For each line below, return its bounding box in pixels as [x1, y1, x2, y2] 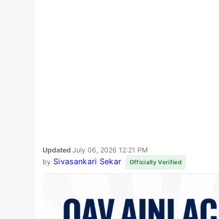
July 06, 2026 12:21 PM [72, 145, 148, 154]
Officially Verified [129, 158, 182, 166]
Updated [43, 145, 72, 154]
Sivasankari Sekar [53, 156, 122, 166]
